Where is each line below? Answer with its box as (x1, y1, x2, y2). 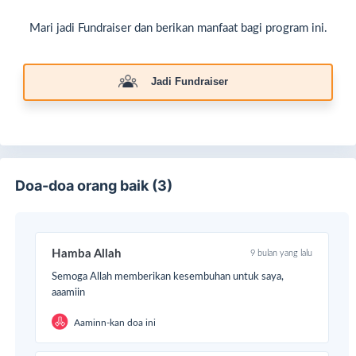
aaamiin (52, 288, 86, 299)
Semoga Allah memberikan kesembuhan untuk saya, (52, 272, 284, 283)
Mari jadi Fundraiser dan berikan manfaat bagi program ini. (29, 22, 327, 35)
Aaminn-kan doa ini (74, 318, 157, 328)
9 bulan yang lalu (250, 249, 312, 258)
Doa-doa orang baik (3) (15, 177, 173, 195)
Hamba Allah (52, 248, 122, 261)
